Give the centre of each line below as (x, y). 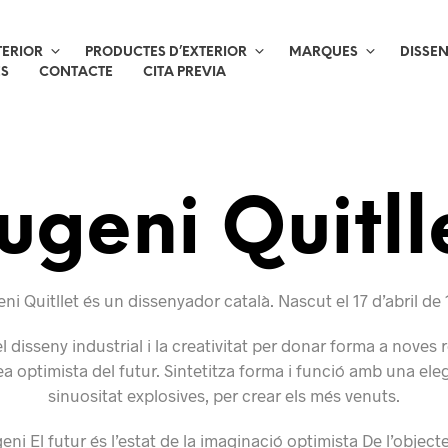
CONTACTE (75, 72)
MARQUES (323, 52)
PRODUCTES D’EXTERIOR (165, 52)
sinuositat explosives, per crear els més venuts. (224, 395)
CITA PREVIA (184, 72)
